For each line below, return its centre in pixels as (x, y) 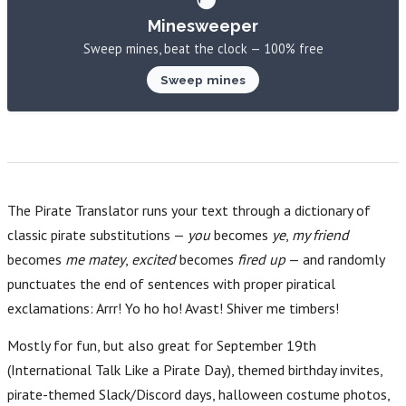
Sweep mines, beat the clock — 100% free (203, 48)
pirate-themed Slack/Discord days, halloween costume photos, (198, 395)
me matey (95, 259)
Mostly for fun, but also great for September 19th (162, 346)
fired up (261, 259)
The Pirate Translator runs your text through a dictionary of (189, 210)
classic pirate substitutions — (97, 234)
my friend (320, 234)
